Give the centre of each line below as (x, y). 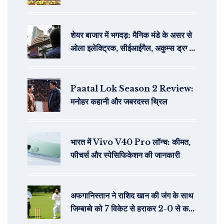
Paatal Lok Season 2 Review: (132, 89)
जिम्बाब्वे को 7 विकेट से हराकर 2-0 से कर (131, 209)
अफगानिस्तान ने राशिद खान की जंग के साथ (132, 196)
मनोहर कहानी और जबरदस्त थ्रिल (119, 102)
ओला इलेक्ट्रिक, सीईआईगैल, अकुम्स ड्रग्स (132, 48)
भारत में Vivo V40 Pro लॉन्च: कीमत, (130, 142)
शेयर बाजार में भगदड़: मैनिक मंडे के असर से (131, 35)
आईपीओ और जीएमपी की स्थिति (115, 61)
